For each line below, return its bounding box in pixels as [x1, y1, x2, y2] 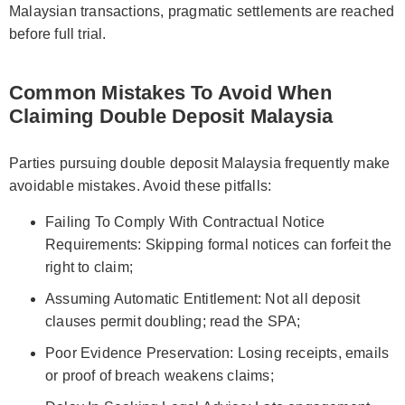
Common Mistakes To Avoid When [9, 80, 332, 104]
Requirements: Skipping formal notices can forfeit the [45, 236, 392, 252]
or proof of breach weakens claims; [45, 367, 274, 383]
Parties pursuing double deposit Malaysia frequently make [9, 155, 391, 171]
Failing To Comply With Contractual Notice [45, 213, 325, 230]
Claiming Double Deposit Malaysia [9, 104, 334, 127]
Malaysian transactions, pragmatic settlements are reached [9, 3, 395, 19]
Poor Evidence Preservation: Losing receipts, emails [45, 344, 390, 361]
